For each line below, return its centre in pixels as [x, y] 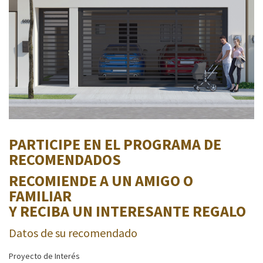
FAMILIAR [40, 195]
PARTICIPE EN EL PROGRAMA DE [115, 144]
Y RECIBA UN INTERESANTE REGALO [127, 211]
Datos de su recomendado [73, 232]
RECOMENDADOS [65, 159]
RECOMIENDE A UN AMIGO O [101, 180]
